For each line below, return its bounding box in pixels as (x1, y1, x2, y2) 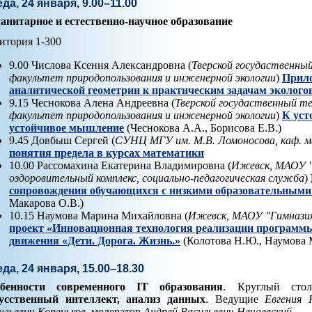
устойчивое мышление (9, 122, 124, 134)
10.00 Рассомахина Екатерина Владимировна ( (9, 159, 231, 172)
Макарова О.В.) (9, 197, 84, 210)
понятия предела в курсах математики (9, 147, 204, 159)
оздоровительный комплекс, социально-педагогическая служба (9, 172, 304, 185)
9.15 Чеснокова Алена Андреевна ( (9, 97, 175, 109)
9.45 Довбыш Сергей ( (9, 134, 115, 147)
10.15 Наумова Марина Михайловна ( (9, 210, 188, 222)
